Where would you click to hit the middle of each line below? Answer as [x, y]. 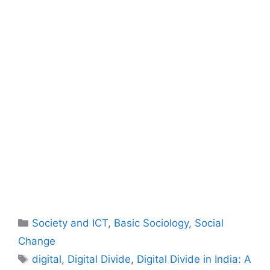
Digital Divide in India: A [194, 259]
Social [209, 223]
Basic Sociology [152, 223]
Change [37, 241]
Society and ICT [70, 223]
